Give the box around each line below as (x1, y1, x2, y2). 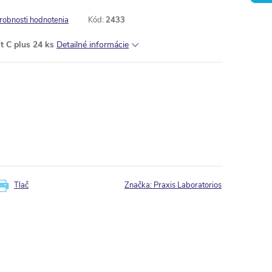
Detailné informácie (56, 39, 129, 50)
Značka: (124, 180, 154, 191)
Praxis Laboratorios (154, 180, 222, 191)
